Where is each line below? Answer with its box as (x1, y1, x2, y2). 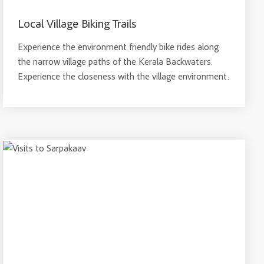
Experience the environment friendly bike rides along (18, 41, 219, 52)
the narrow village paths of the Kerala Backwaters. (18, 55, 213, 67)
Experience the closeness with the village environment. (18, 70, 230, 82)
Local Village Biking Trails (18, 16, 137, 31)
